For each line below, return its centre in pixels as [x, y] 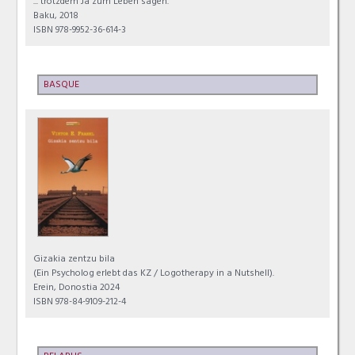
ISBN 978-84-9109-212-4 [80, 302]
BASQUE [62, 86]
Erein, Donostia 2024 [77, 288]
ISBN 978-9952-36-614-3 [80, 31]
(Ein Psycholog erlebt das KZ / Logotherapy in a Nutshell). [154, 274]
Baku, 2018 [56, 17]
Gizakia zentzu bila [74, 260]
